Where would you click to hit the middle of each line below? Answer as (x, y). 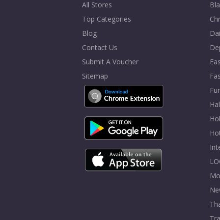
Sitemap (95, 76)
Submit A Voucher (110, 62)
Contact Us (100, 47)
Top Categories (107, 19)
